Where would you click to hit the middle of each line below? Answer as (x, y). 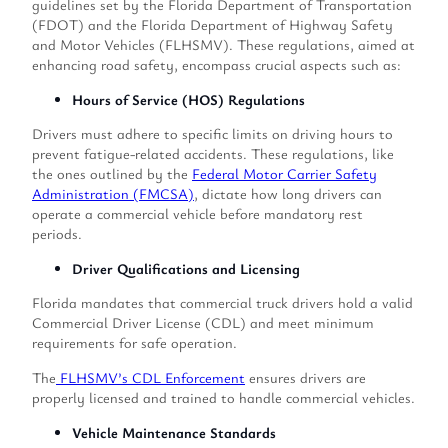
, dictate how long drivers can (288, 194)
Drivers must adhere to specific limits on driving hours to (212, 134)
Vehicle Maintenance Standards (174, 432)
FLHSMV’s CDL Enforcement (150, 378)
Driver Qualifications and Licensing (186, 268)
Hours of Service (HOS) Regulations (188, 99)
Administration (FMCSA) (113, 194)
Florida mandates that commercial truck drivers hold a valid (222, 303)
